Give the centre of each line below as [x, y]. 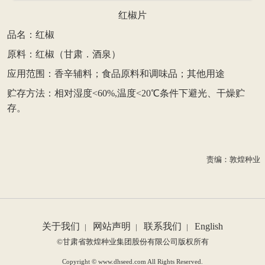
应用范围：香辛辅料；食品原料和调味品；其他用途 [116, 73]
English [209, 226]
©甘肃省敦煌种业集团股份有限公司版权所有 [132, 242]
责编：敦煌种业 [233, 159]
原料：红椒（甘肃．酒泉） [64, 54]
